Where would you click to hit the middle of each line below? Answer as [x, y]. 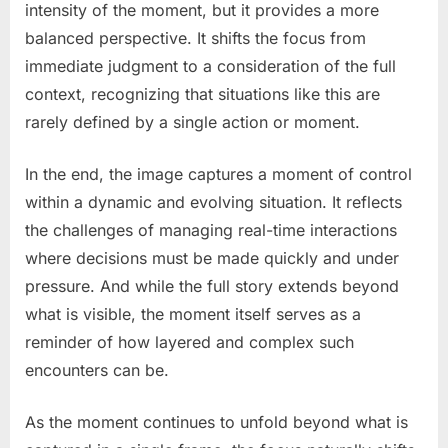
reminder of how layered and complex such [189, 341]
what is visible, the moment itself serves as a [193, 313]
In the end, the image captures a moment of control [218, 173]
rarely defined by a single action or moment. [192, 121]
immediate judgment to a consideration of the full [210, 65]
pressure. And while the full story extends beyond [212, 285]
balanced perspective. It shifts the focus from [195, 37]
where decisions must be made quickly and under [212, 257]
